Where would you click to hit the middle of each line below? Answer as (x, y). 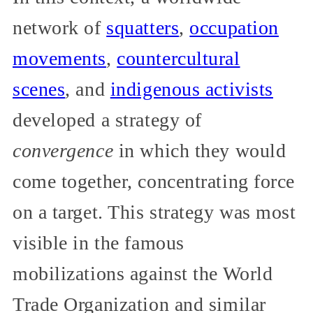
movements (60, 59)
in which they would (200, 151)
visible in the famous (99, 243)
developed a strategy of (107, 120)
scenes (39, 89)
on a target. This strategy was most (154, 212)
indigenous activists (191, 89)
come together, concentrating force (154, 182)
